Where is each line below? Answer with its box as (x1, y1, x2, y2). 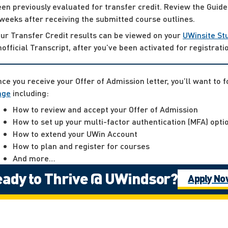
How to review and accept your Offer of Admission (13, 103, 198, 115)
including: (11, 87, 49, 98)
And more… (13, 152, 55, 163)
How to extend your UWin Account (13, 128, 137, 139)
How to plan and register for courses (13, 140, 150, 151)
